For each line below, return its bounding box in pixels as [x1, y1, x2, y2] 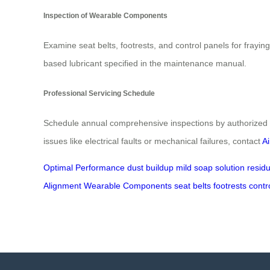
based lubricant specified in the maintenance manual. [43, 58, 246, 69]
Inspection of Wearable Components [43, 11, 168, 19]
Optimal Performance [43, 162, 125, 172]
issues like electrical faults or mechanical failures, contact [43, 136, 262, 146]
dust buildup [127, 162, 174, 172]
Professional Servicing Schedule [43, 89, 155, 97]
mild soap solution [176, 162, 245, 172]
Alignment [43, 180, 81, 190]
